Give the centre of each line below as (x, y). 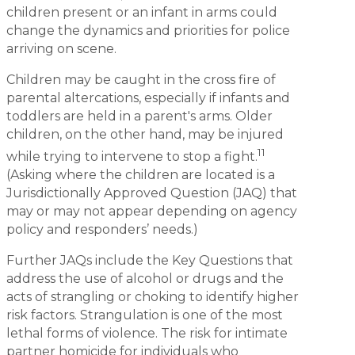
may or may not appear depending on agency (152, 212)
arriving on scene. (63, 48)
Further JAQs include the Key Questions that (150, 261)
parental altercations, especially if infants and (148, 97)
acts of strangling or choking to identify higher (153, 297)
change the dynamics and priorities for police (148, 30)
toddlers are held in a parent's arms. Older (139, 116)
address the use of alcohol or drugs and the (145, 279)
